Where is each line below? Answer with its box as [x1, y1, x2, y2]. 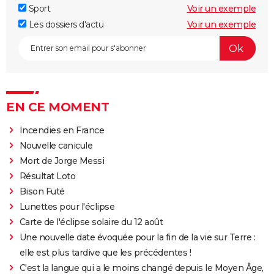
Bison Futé [19, 186, 65, 198]
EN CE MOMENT [6, 100, 109, 115]
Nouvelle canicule [19, 140, 93, 152]
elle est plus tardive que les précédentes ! [19, 247, 191, 259]
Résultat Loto [19, 171, 76, 182]
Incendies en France [19, 125, 105, 136]
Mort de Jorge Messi [19, 155, 105, 167]
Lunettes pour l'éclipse [19, 201, 115, 213]
